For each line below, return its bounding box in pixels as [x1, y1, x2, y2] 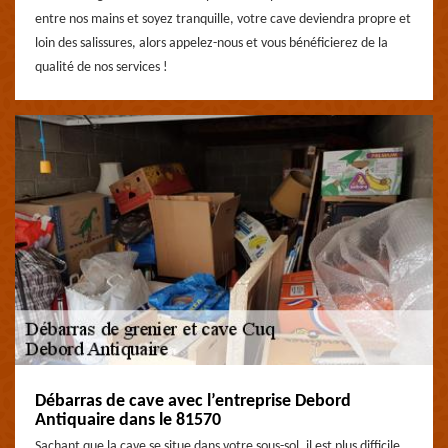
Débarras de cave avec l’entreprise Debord [35, 392, 351, 411]
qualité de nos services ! [35, 60, 168, 75]
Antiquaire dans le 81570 [35, 411, 221, 430]
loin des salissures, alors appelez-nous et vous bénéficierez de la [35, 36, 388, 51]
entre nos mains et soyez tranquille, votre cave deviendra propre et [35, 12, 411, 27]
